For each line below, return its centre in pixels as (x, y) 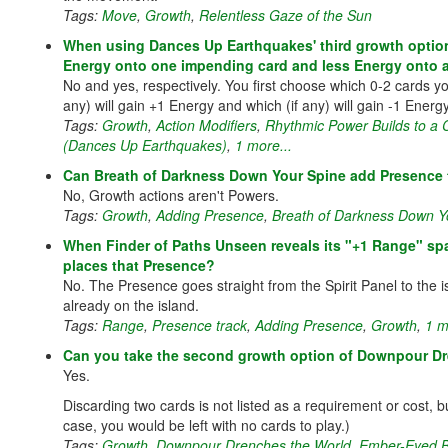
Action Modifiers (206, 125)
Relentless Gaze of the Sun (285, 15)
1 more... (263, 145)
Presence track (199, 325)
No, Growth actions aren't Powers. (171, 195)
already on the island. (131, 305)
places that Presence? (139, 265)
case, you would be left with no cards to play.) (206, 425)
